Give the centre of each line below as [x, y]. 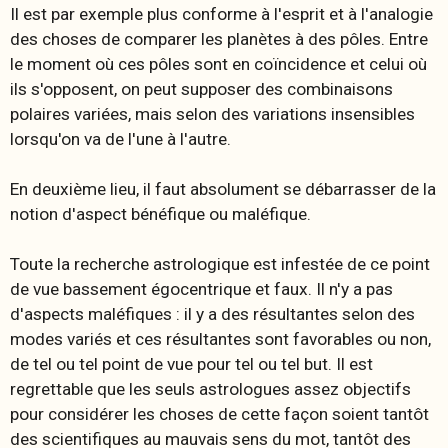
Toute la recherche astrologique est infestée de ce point [220, 263]
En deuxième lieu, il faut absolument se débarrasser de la [223, 188]
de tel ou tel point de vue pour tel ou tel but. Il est [191, 363]
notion [34, 213]
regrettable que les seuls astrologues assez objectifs [210, 388]
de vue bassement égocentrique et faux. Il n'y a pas [201, 288]
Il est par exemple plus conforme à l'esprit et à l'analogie [221, 13]
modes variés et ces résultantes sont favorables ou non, [220, 338]
